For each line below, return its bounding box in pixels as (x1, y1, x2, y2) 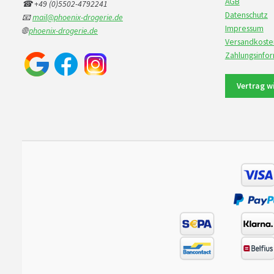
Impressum (224, 23, 264, 34)
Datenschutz (224, 9, 268, 20)
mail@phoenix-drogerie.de (32, 12, 123, 23)
